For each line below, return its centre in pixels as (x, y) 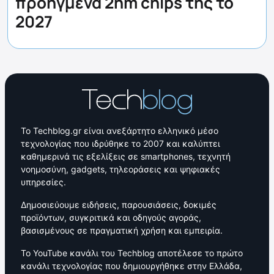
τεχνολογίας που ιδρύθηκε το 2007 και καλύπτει (120, 143)
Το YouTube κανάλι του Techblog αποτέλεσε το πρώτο (132, 253)
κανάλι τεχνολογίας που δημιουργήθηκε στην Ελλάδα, (131, 265)
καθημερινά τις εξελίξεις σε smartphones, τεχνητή (126, 156)
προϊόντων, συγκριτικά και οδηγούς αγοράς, (111, 217)
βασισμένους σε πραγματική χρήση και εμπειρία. (122, 230)
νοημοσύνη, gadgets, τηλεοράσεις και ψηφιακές (120, 169)
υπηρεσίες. (43, 182)
